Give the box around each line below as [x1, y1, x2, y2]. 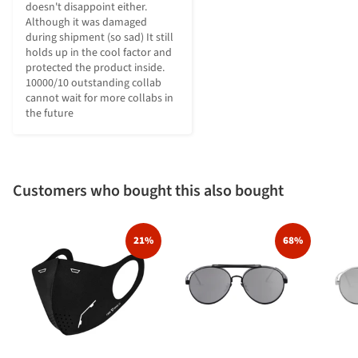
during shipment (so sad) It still [26, 30, 173, 46]
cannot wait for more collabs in [26, 90, 173, 107]
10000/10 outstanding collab [26, 75, 161, 92]
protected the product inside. [26, 60, 165, 77]
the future [26, 105, 74, 122]
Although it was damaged [26, 14, 147, 31]
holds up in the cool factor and [26, 45, 172, 62]
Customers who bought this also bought [13, 180, 284, 203]
